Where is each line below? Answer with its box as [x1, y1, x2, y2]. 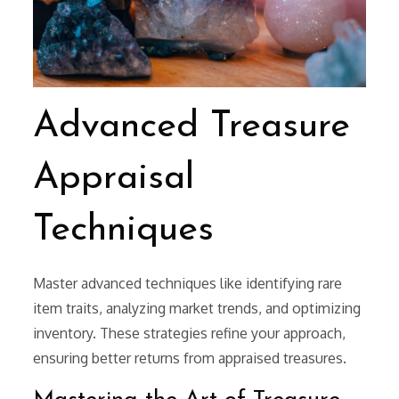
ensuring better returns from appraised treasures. [33, 349, 347, 368]
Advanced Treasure [33, 108, 351, 147]
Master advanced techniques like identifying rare [33, 274, 343, 293]
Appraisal [33, 159, 195, 199]
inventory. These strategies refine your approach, [33, 324, 346, 343]
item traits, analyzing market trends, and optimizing [33, 299, 362, 318]
